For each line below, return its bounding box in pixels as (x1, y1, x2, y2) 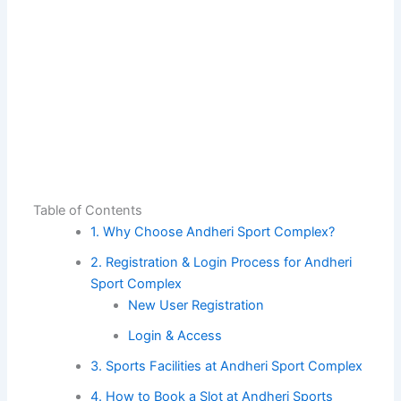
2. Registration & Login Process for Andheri (90, 253, 353, 270)
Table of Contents (33, 201, 143, 218)
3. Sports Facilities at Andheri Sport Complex (90, 357, 363, 374)
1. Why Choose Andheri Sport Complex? (90, 223, 336, 240)
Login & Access (128, 327, 223, 344)
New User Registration (128, 296, 265, 313)
